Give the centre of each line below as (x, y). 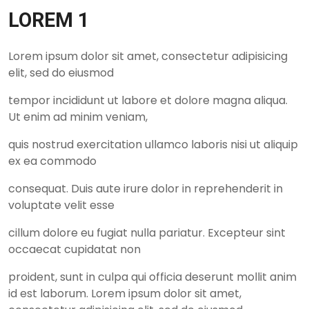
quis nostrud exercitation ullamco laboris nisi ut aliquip (153, 144)
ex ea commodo (52, 161)
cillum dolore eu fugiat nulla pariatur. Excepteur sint (147, 232)
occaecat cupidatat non (74, 249)
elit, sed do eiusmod (61, 72)
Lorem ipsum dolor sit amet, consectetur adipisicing (148, 56)
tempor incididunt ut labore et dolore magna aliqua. (148, 100)
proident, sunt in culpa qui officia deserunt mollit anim (152, 277)
